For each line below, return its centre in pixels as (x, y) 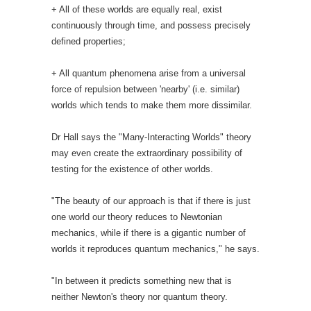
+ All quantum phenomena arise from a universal (149, 73)
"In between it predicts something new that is (142, 281)
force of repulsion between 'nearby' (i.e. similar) (145, 89)
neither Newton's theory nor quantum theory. (140, 297)
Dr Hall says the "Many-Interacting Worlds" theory (151, 137)
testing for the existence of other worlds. (132, 169)
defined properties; (89, 41)
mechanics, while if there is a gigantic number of (149, 233)
